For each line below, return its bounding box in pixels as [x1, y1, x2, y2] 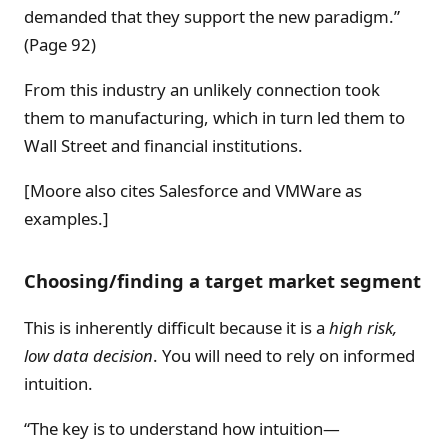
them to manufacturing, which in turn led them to [24, 105, 405, 129]
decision [93, 344, 153, 368]
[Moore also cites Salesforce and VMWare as [24, 178, 362, 202]
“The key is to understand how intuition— [24, 416, 340, 440]
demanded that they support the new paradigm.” [24, 5, 400, 29]
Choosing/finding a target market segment [24, 267, 421, 293]
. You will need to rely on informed [153, 344, 415, 368]
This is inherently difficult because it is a [24, 316, 329, 340]
